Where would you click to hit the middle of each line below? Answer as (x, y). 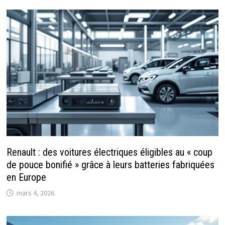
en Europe (26, 177)
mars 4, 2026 (35, 193)
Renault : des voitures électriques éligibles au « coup (109, 152)
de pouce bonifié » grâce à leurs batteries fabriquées (110, 164)
